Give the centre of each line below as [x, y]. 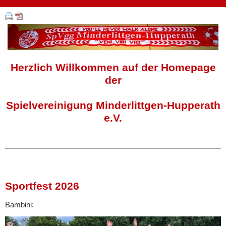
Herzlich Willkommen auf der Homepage [113, 67]
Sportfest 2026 [42, 186]
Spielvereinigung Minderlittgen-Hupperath [113, 105]
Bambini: [19, 204]
